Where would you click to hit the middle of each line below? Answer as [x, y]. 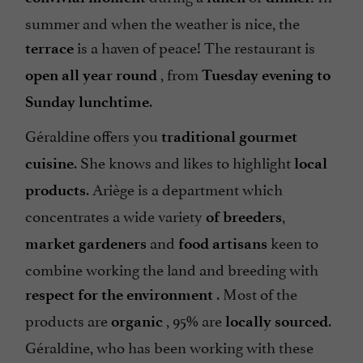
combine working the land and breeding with [172, 269]
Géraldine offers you [93, 135]
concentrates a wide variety [115, 215]
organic [137, 322]
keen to [293, 242]
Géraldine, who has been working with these [169, 346]
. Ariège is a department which [184, 188]
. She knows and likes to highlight [184, 162]
